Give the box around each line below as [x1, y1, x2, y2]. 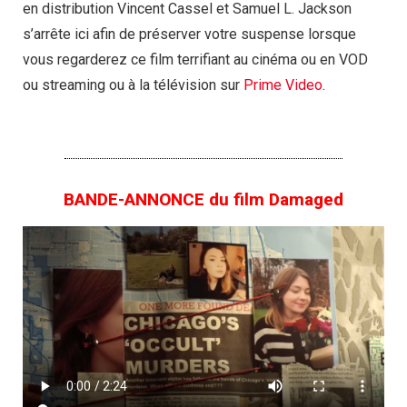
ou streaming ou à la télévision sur [23, 76, 243, 94]
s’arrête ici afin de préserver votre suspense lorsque [23, 25, 356, 43]
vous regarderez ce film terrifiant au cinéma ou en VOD [23, 51, 368, 68]
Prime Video [243, 76, 323, 94]
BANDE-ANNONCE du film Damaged [64, 189, 343, 210]
